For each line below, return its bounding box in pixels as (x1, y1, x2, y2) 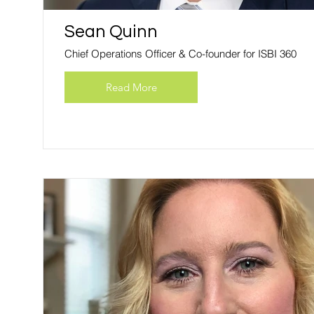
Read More (105, 80, 157, 94)
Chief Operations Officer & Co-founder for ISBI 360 (64, 47, 296, 60)
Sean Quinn (64, 22, 158, 41)
